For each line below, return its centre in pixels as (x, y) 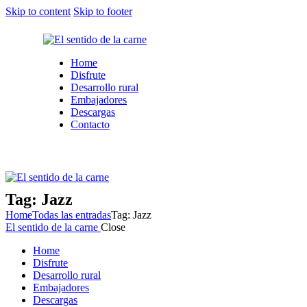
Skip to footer (103, 11)
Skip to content (38, 11)
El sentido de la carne (52, 227)
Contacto (90, 124)
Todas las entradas (72, 215)
